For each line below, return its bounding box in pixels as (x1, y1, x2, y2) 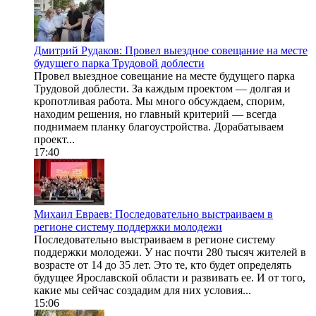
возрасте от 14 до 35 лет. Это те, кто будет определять (34, 259, 291, 272)
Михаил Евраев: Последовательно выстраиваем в (34, 208, 273, 221)
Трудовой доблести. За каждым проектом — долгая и (34, 83, 291, 95)
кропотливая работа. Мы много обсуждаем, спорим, (34, 95, 285, 108)
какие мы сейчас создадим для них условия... (34, 284, 251, 297)
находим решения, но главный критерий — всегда (34, 108, 276, 121)
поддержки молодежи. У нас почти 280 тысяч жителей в (34, 246, 306, 259)
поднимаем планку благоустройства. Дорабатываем (34, 121, 284, 133)
